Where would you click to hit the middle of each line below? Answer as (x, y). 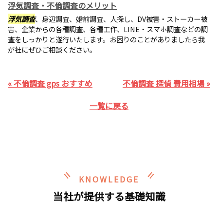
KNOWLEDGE (109, 179)
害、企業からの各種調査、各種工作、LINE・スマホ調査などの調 (108, 29)
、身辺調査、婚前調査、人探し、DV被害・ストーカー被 (121, 19)
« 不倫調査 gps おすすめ (50, 83)
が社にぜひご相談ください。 (52, 49)
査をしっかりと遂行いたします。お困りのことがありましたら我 (106, 39)
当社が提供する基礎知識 (109, 196)
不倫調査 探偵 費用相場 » (166, 83)
